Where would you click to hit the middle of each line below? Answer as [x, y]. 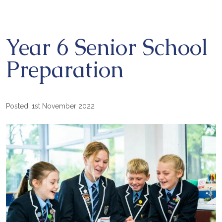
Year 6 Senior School [107, 47]
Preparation [65, 69]
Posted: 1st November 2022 [50, 106]
